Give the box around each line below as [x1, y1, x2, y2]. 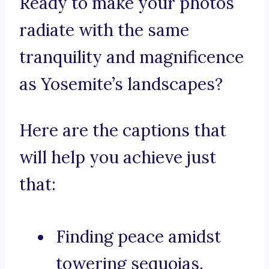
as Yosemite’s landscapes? [19, 73, 223, 95]
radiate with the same [19, 19, 189, 41]
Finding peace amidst [56, 226, 221, 248]
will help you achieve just [19, 147, 216, 169]
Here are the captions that [19, 119, 226, 142]
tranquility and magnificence [19, 46, 244, 68]
